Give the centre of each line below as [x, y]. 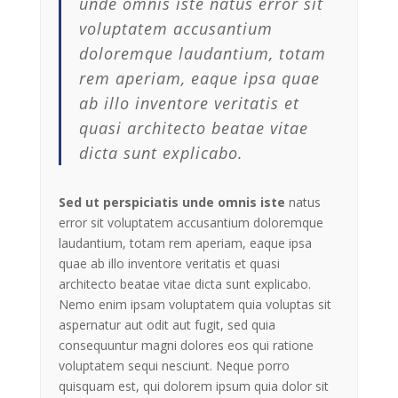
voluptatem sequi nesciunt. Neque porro [174, 366]
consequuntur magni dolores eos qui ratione [186, 346]
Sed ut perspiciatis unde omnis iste [173, 203]
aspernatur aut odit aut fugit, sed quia [167, 325]
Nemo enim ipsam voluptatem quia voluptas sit [195, 305]
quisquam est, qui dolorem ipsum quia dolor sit [193, 386]
